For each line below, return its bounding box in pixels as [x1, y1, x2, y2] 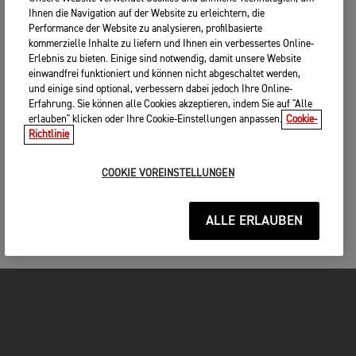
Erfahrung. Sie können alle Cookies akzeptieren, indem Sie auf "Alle [29, 99, 313, 110]
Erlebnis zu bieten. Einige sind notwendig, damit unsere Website [29, 54, 302, 64]
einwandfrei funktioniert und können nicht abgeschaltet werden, [29, 69, 301, 79]
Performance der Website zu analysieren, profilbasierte [29, 24, 263, 34]
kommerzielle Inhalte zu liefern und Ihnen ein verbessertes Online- [29, 39, 315, 49]
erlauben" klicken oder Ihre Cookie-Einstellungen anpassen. [29, 114, 283, 125]
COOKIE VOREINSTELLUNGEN [101, 168, 234, 179]
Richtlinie [29, 130, 70, 140]
